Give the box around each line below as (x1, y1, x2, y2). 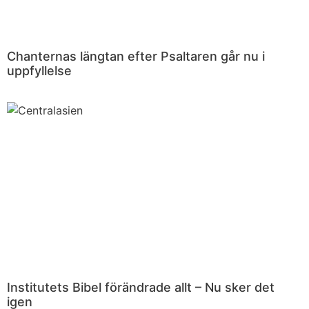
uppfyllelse (7, 63, 72, 78)
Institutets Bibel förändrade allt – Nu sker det (7, 280, 275, 295)
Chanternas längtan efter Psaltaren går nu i (7, 49, 265, 63)
